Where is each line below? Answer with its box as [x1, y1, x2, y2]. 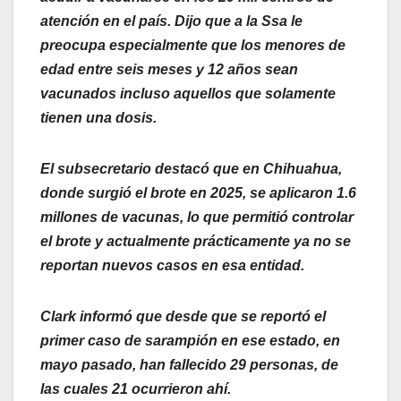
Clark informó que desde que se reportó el [40, 309, 326, 325]
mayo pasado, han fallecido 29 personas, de [40, 357, 338, 373]
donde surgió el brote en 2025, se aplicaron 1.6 [40, 185, 356, 201]
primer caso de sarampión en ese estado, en [40, 333, 340, 349]
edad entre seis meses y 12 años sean [40, 62, 298, 78]
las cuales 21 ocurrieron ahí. [40, 381, 231, 397]
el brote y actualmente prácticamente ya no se [40, 234, 351, 250]
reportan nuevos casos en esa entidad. [40, 258, 304, 274]
